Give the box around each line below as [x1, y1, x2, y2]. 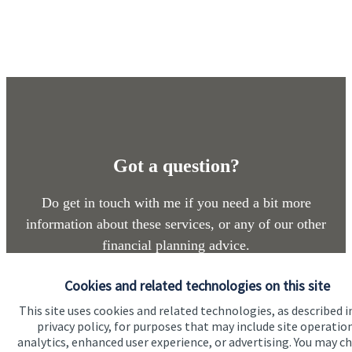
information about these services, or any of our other [26, 215, 326, 232]
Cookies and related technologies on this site [64, 277, 330, 295]
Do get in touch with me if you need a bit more [41, 194, 311, 211]
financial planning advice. [102, 236, 250, 253]
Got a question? [112, 155, 240, 176]
